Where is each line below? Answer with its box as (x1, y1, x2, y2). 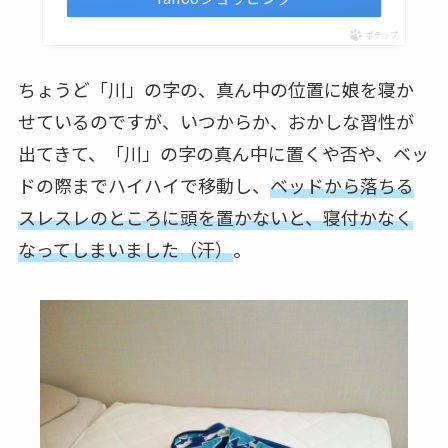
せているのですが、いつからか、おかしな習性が (17, 107, 414, 134)
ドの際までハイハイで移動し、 (17, 171, 270, 198)
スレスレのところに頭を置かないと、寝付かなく (17, 203, 413, 230)
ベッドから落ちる (269, 171, 414, 198)
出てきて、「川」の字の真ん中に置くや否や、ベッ (17, 139, 429, 166)
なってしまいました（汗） (17, 235, 233, 262)
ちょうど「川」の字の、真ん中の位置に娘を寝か (17, 75, 414, 102)
